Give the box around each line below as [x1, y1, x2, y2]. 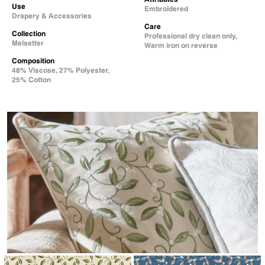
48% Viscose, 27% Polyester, [12, 66, 109, 75]
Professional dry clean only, [144, 31, 237, 40]
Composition [12, 56, 54, 65]
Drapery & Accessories [12, 11, 92, 20]
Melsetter [12, 38, 44, 47]
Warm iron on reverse [144, 41, 218, 50]
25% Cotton [12, 75, 51, 84]
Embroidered [144, 4, 188, 13]
